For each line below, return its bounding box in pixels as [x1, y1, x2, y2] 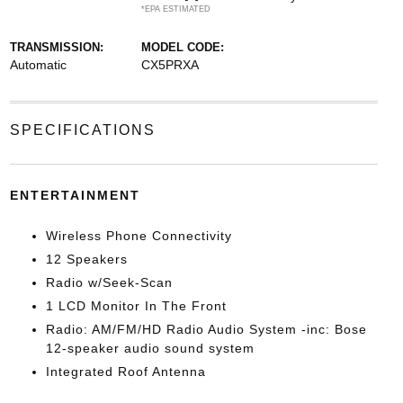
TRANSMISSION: [9, 40, 103, 54]
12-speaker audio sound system [45, 341, 255, 355]
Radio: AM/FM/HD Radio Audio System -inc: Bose [45, 322, 367, 336]
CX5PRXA [140, 58, 199, 72]
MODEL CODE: [140, 40, 224, 54]
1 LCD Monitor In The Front [45, 299, 227, 313]
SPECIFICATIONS [9, 122, 156, 138]
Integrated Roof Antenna [45, 364, 206, 379]
